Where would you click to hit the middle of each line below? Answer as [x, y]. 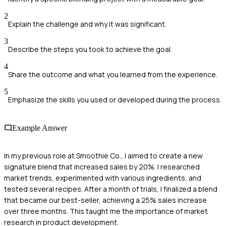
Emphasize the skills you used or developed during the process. [115, 100]
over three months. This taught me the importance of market [106, 211]
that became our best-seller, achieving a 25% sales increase [105, 200]
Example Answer [40, 128]
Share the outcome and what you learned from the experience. [113, 75]
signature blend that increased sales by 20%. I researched [102, 166]
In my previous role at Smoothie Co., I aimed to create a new [103, 155]
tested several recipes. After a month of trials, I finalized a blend [111, 189]
